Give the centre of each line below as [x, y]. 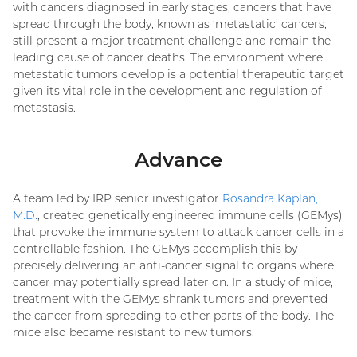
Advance [178, 160]
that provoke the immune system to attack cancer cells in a [178, 232]
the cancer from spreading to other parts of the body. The [173, 316]
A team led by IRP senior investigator [118, 199]
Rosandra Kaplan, [270, 199]
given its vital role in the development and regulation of [167, 90]
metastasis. [44, 107]
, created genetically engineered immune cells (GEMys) [190, 216]
